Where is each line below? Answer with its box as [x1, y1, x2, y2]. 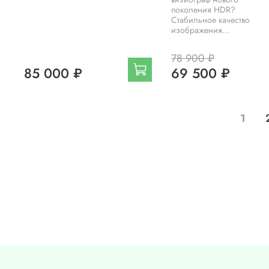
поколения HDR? [171, 4, 235, 16]
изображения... [171, 24, 229, 37]
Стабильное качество [171, 14, 250, 26]
